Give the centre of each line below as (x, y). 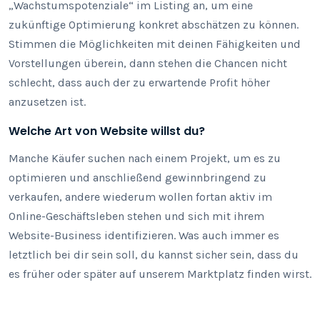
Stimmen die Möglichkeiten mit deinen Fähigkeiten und (155, 44)
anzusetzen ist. (47, 102)
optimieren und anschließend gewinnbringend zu (137, 177)
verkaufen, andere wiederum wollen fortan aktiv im (140, 197)
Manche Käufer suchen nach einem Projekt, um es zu (145, 158)
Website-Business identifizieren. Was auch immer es (144, 235)
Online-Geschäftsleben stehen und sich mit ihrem (136, 216)
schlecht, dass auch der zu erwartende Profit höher (139, 82)
